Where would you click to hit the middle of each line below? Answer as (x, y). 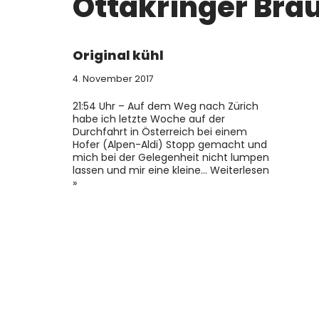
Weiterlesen (240, 170)
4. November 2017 (113, 79)
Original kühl (118, 55)
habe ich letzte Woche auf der (149, 119)
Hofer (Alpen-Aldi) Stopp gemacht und (170, 145)
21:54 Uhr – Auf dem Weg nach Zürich (166, 106)
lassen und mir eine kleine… (141, 170)
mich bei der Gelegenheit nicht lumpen (171, 157)
